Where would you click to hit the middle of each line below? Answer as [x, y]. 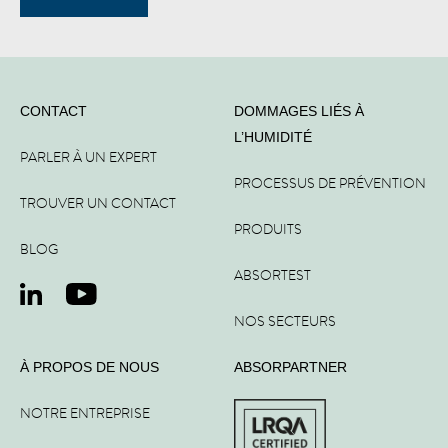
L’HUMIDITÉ [273, 136]
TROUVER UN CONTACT [98, 202]
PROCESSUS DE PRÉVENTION [330, 182]
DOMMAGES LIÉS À [299, 110]
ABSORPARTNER [290, 366]
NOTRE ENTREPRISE [85, 412]
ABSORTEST [272, 274]
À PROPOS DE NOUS [89, 366]
